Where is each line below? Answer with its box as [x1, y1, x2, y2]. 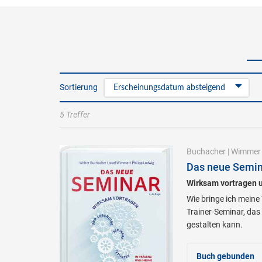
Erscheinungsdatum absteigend [113, 84, 225, 92]
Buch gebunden [196, 251, 254, 261]
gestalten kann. [186, 220, 243, 229]
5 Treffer [60, 110, 90, 119]
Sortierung [60, 82, 98, 92]
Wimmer [230, 147, 261, 156]
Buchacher [186, 147, 226, 156]
